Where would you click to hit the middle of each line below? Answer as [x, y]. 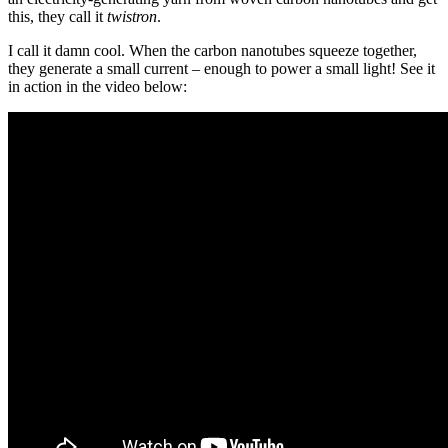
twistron [132, 17]
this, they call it [57, 17]
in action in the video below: [97, 87]
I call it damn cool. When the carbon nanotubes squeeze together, [212, 51]
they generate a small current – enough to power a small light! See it [221, 69]
